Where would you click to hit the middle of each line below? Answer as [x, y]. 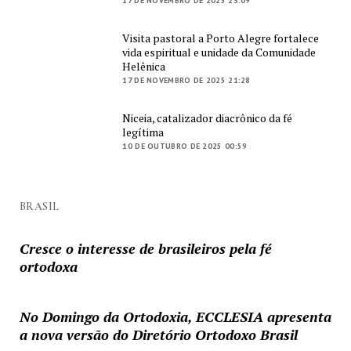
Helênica [144, 67]
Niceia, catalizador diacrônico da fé [208, 118]
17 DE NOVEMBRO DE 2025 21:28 [186, 81]
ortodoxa [48, 267]
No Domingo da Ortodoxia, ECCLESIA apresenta [175, 317]
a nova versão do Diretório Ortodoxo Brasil [158, 335]
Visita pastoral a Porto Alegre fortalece [221, 38]
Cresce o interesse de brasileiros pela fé [145, 249]
